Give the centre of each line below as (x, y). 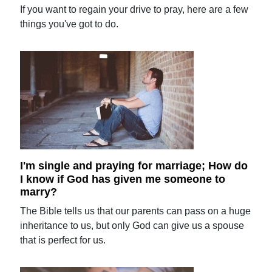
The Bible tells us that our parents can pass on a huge (136, 211)
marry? (39, 192)
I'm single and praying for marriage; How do (134, 165)
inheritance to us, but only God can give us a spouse (132, 226)
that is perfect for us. (63, 240)
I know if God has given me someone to (123, 179)
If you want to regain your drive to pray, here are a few (134, 9)
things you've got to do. (70, 24)
